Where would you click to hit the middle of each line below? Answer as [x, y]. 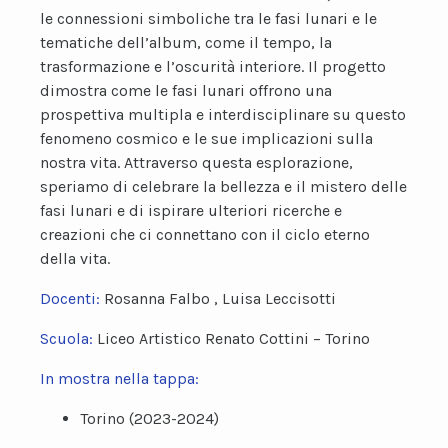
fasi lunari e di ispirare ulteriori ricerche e [191, 210]
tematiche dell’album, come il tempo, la [186, 42]
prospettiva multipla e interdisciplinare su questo [223, 114]
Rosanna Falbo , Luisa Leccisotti [220, 298]
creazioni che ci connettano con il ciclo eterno [205, 234]
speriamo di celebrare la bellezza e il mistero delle [223, 186]
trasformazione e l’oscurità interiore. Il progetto [213, 66]
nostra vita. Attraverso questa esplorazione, [196, 162]
